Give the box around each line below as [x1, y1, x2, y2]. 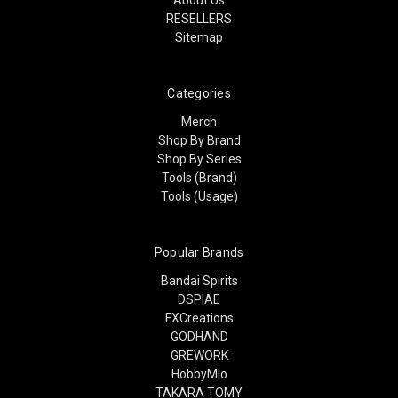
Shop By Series [156, 151, 242, 166]
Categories [167, 85, 231, 100]
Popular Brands [154, 244, 244, 259]
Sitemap [175, 29, 223, 44]
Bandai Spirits [160, 273, 238, 288]
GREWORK [170, 347, 228, 362]
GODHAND [170, 329, 228, 344]
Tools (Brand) [161, 170, 237, 185]
